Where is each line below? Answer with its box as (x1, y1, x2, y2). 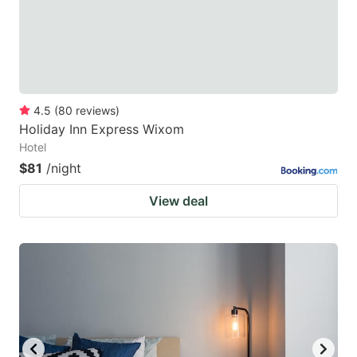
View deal (149, 192, 208, 209)
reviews (76, 103, 116, 117)
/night (46, 159, 81, 176)
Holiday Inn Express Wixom (19, 120, 184, 137)
